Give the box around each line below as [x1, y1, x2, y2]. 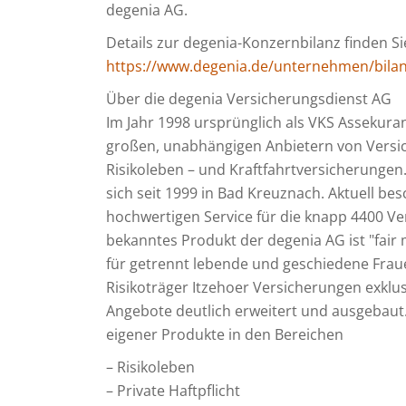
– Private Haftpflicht [106, 381, 240, 401]
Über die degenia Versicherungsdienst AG [106, 89, 391, 109]
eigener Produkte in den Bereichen [106, 324, 343, 344]
